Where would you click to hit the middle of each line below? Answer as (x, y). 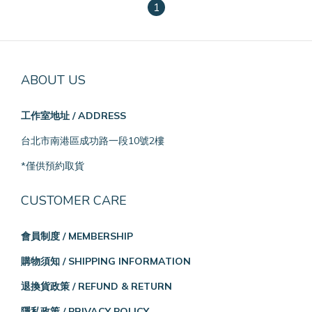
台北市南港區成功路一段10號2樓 (93, 141)
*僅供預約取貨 (53, 166)
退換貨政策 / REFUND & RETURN (96, 286)
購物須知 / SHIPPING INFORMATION (106, 261)
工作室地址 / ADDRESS (73, 116)
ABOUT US (53, 80)
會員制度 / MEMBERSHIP (77, 236)
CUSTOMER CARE (74, 201)
